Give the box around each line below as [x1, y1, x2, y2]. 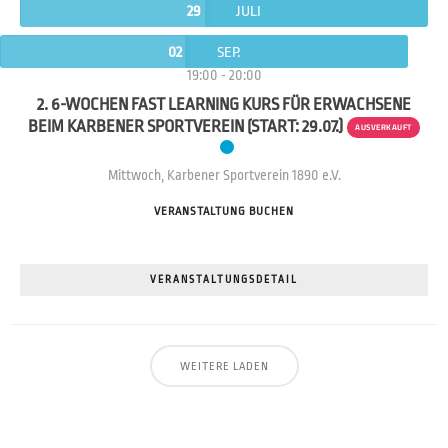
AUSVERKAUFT [355, 119, 412, 135]
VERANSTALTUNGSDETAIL [150, 274, 298, 287]
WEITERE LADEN [179, 360, 269, 374]
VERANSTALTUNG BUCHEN [154, 205, 294, 219]
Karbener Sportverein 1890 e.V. [166, 167, 341, 184]
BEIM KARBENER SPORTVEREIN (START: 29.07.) [28, 117, 344, 137]
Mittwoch [107, 167, 161, 184]
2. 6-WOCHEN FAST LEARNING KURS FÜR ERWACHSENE [37, 95, 411, 115]
